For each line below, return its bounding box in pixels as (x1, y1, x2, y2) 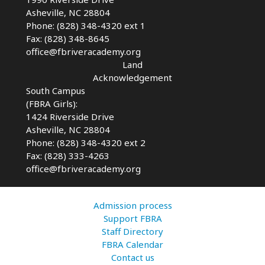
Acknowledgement (93, 71, 172, 83)
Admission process (93, 199, 172, 211)
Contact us (111, 251, 154, 263)
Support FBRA (103, 212, 162, 224)
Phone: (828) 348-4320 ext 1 (26, 19, 146, 31)
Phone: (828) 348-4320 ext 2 (26, 136, 146, 148)
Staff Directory (102, 225, 163, 237)
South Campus (26, 84, 85, 96)
